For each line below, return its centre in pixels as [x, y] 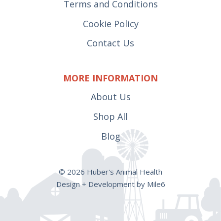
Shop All [110, 117]
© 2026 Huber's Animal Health [110, 172]
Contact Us [110, 43]
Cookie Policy [110, 23]
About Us [110, 97]
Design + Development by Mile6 [110, 184]
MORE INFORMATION [110, 78]
